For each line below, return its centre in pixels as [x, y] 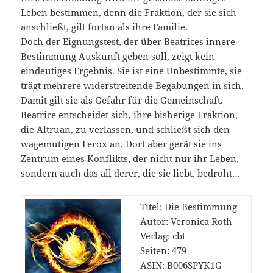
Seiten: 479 [164, 251]
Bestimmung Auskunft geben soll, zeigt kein [118, 56]
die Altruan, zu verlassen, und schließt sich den [126, 129]
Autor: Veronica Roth [186, 222]
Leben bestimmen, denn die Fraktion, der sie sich [129, 12]
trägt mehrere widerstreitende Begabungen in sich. [133, 86]
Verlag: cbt [163, 236]
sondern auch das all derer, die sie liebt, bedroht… [131, 173]
